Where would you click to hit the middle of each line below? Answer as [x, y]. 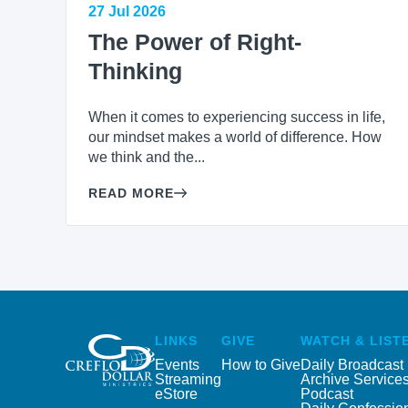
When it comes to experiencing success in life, [237, 117]
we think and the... [147, 158]
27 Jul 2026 [127, 12]
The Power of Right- [195, 42]
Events [177, 364]
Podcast [327, 393]
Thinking [135, 71]
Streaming [188, 379]
